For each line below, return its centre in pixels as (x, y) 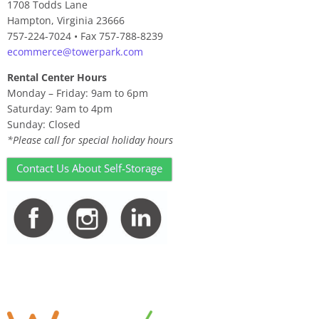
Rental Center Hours (57, 77)
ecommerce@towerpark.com (75, 52)
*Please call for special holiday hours (90, 140)
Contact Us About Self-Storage (89, 168)
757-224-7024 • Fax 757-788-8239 (85, 36)
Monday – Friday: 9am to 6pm (78, 93)
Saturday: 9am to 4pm (60, 109)
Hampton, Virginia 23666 (66, 20)
